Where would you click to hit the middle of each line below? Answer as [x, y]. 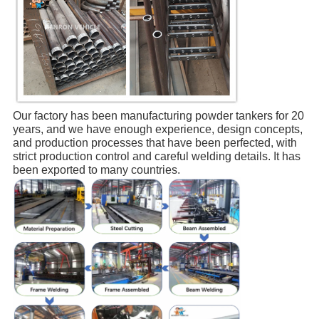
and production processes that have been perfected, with [155, 142]
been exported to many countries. [96, 169]
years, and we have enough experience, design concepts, [157, 129]
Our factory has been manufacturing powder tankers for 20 [158, 115]
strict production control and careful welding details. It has [156, 156]
